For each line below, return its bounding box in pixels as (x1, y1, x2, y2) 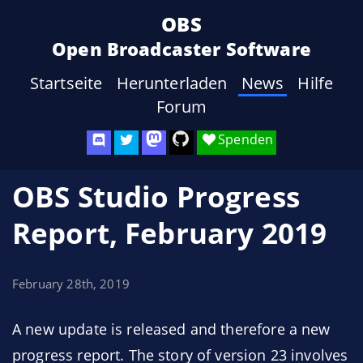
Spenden (218, 130, 274, 148)
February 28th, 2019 (12, 275, 130, 292)
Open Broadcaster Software (52, 36, 311, 61)
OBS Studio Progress (12, 177, 300, 216)
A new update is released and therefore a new (12, 319, 331, 339)
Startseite (29, 72, 103, 94)
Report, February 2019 (12, 214, 327, 252)
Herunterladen (116, 72, 228, 94)
